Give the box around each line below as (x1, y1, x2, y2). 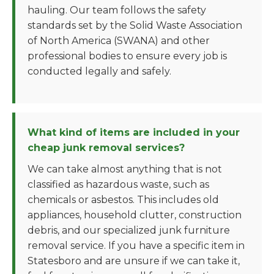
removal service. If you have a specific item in (28, 240, 245, 251)
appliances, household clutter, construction (28, 209, 242, 221)
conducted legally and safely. (28, 65, 171, 77)
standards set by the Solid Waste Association (28, 20, 242, 31)
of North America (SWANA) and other (28, 35, 210, 46)
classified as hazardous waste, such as (28, 179, 209, 190)
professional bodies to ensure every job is (28, 50, 227, 62)
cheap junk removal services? (28, 142, 185, 154)
